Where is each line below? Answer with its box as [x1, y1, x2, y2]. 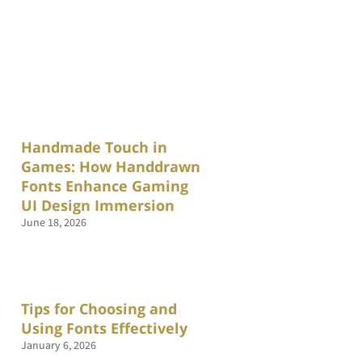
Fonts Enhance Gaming [21, 176, 188, 196]
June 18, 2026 [21, 215, 86, 229]
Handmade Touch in [21, 137, 167, 157]
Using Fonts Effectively [21, 318, 187, 338]
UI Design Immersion [21, 196, 175, 215]
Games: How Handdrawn [21, 157, 200, 176]
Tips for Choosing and [21, 299, 177, 318]
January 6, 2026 [21, 338, 96, 352]
